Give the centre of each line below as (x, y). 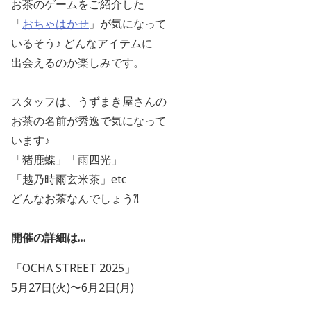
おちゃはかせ (56, 24)
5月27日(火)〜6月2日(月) (73, 288)
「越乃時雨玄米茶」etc (69, 179)
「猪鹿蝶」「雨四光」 (67, 160)
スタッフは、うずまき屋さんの (89, 102)
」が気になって (128, 24)
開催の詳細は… (48, 238)
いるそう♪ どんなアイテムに (82, 43)
